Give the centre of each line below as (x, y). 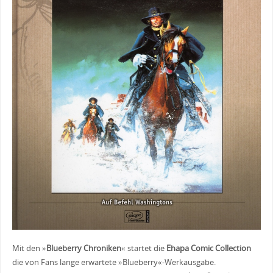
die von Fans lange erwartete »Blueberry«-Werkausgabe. (114, 263)
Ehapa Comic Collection (208, 249)
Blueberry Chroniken (83, 249)
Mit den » (29, 249)
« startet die (144, 249)
